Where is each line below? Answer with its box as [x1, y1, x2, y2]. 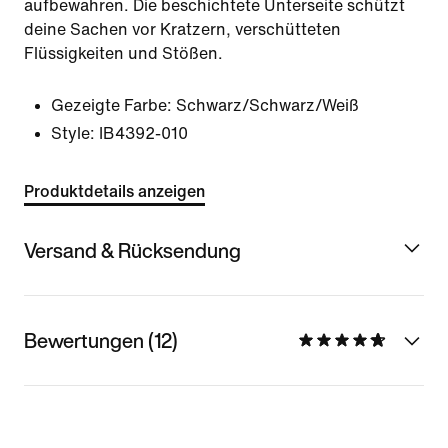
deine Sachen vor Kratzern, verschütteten [24, 21, 341, 38]
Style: [51, 125, 95, 142]
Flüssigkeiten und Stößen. [24, 45, 223, 62]
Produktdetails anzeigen [24, 183, 205, 200]
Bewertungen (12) [24, 325, 178, 355]
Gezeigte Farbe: [51, 97, 172, 114]
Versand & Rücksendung [24, 235, 241, 265]
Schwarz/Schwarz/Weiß [176, 97, 359, 114]
